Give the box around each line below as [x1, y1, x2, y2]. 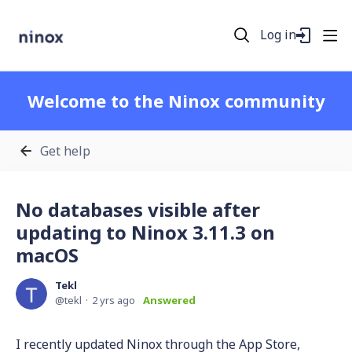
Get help [40, 141, 90, 159]
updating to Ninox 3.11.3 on [16, 219, 275, 245]
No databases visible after [16, 196, 260, 222]
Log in [260, 26, 297, 43]
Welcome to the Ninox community [27, 89, 325, 112]
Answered [143, 293, 196, 307]
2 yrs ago [92, 293, 135, 307]
